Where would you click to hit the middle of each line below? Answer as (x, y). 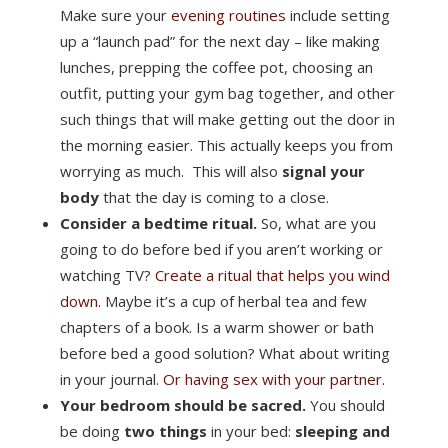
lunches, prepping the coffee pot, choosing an (216, 67)
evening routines (230, 15)
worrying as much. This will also (170, 171)
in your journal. (111, 379)
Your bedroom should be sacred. (182, 405)
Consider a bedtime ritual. (158, 223)
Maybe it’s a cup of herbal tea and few (233, 301)
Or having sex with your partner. (273, 379)
